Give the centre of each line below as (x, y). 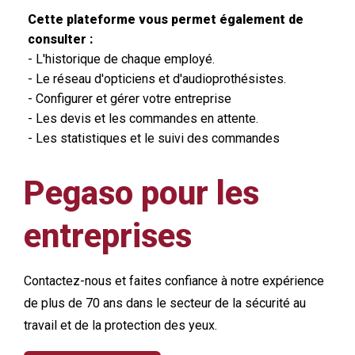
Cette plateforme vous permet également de (166, 19)
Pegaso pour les (141, 193)
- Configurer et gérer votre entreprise (130, 98)
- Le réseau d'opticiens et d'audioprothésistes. (157, 78)
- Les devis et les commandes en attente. (143, 118)
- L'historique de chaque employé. (121, 59)
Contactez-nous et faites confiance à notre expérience (174, 281)
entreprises (108, 235)
